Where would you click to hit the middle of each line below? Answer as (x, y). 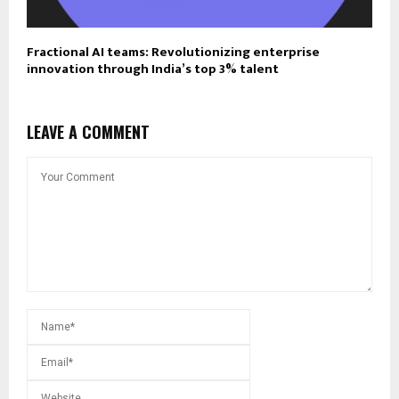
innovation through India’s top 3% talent (153, 69)
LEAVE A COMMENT (88, 132)
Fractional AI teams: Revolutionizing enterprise (173, 52)
